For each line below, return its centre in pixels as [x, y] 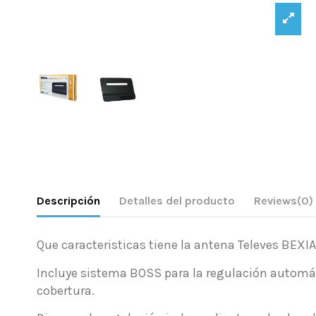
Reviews [275, 201]
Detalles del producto [177, 201]
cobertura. [66, 290]
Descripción [68, 201]
